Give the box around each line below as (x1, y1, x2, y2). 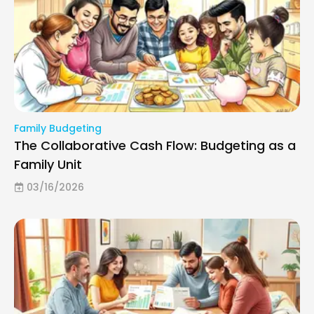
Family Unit (14, 155, 82, 173)
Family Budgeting (14, 121, 102, 135)
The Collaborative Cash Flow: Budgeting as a (14, 136, 296, 154)
